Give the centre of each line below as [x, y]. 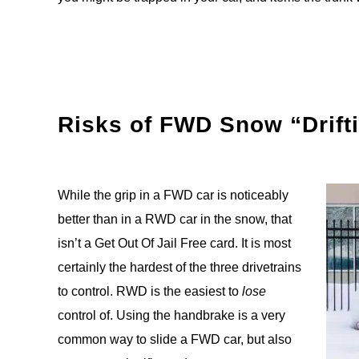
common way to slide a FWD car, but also [175, 340]
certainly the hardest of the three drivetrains [179, 268]
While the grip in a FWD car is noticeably [173, 196]
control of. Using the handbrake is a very [171, 316]
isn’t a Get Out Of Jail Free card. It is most [174, 244]
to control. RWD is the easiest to [150, 292]
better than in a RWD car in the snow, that [175, 220]
